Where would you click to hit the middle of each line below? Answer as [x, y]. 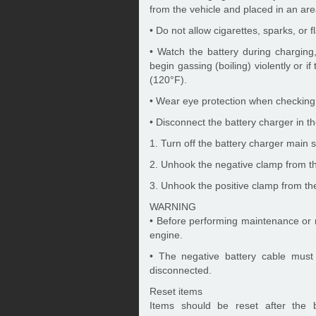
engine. [166, 235]
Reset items [176, 291]
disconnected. [181, 270]
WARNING [173, 207]
